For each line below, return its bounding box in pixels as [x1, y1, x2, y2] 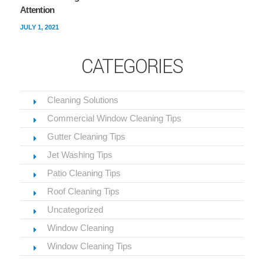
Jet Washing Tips [47, 150, 113, 160]
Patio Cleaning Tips [47, 168, 121, 179]
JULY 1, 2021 [20, 24, 59, 31]
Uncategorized [47, 204, 103, 215]
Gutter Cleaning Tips [47, 131, 126, 142]
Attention [20, 5, 55, 15]
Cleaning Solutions [47, 95, 118, 105]
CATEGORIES [81, 53, 183, 81]
